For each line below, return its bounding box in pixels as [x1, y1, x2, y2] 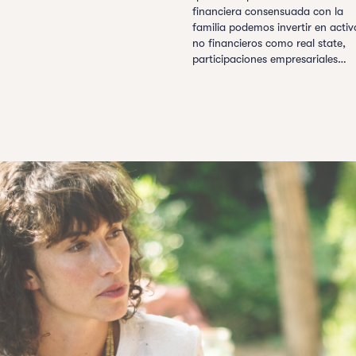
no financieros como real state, [192, 37, 346, 49]
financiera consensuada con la [192, 5, 343, 17]
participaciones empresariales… [192, 52, 346, 65]
